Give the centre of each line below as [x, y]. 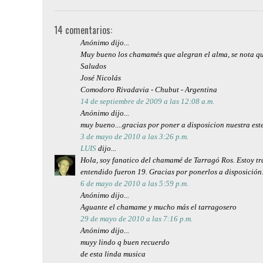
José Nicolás [101, 77]
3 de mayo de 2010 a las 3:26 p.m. [134, 136]
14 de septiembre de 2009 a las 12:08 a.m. [147, 101]
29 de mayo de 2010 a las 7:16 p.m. [136, 218]
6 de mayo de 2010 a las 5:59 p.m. [134, 183]
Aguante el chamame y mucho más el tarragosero [159, 207]
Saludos [93, 66]
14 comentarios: [83, 30]
